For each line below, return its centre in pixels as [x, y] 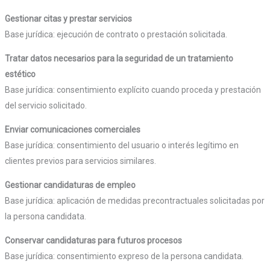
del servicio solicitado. [46, 106]
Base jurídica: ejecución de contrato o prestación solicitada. [116, 35]
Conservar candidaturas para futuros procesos [93, 241]
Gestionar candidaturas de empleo [70, 185]
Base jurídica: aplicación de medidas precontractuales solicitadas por [134, 201]
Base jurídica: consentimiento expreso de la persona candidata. [124, 256]
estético [20, 74]
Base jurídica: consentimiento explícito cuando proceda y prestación [133, 90]
